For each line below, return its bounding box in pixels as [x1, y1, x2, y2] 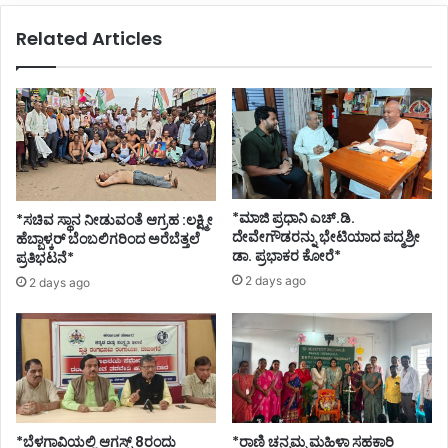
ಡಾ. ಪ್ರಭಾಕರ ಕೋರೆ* [232, 246, 344, 266]
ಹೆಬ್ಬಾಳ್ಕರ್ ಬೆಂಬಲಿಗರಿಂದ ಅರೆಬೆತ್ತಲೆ [16, 228, 200, 249]
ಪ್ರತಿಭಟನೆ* [16, 247, 74, 268]
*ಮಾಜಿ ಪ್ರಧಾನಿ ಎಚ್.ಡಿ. [232, 208, 355, 228]
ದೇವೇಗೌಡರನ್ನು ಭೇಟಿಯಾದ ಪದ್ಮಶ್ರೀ [232, 227, 420, 247]
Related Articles [16, 26, 162, 52]
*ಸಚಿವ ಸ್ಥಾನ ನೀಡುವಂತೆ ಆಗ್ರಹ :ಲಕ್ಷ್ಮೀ [16, 209, 213, 230]
